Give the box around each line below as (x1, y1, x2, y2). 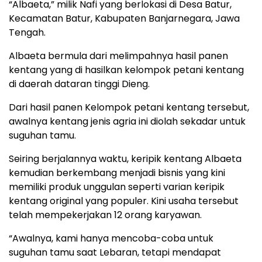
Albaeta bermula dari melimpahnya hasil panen (9, 49, 228, 63)
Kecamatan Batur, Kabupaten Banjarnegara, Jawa (9, 12, 240, 26)
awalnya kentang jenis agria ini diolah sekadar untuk (9, 115, 246, 129)
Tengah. (9, 26, 46, 40)
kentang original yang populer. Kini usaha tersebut (9, 194, 239, 208)
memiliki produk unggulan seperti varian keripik (9, 180, 225, 194)
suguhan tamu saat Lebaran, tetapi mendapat (9, 246, 221, 260)
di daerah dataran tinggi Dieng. (9, 77, 150, 91)
